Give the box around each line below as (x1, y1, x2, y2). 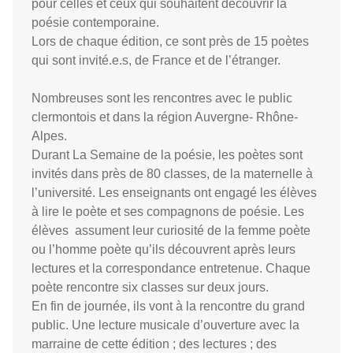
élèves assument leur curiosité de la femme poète (32, 224, 310, 237)
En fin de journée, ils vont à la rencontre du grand (32, 299, 305, 313)
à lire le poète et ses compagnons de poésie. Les (32, 205, 304, 218)
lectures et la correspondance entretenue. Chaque (32, 262, 310, 275)
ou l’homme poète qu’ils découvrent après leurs (32, 243, 295, 256)
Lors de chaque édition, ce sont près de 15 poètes (32, 35, 309, 48)
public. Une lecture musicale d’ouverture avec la (32, 318, 299, 332)
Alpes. (32, 129, 67, 143)
